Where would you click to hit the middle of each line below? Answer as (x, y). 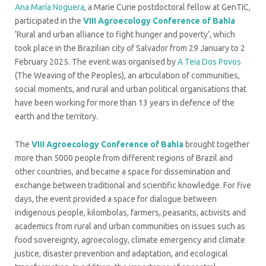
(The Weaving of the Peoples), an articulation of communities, (127, 75)
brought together (216, 144)
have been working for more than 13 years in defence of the (125, 102)
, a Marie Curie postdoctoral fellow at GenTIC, (167, 7)
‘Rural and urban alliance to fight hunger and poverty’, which (125, 34)
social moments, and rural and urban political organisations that (131, 89)
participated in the (49, 20)
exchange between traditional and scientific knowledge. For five (133, 185)
